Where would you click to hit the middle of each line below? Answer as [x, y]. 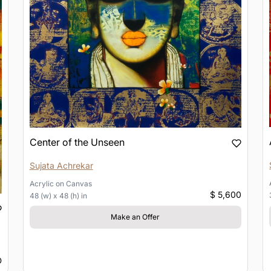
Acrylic [41, 184]
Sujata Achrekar [61, 166]
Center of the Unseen [77, 142]
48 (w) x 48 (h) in [58, 196]
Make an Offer [135, 217]
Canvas [79, 184]
